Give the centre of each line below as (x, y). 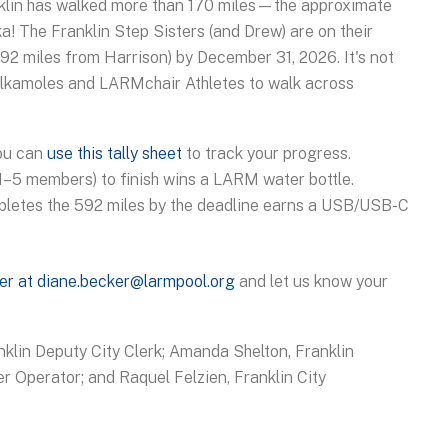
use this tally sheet (114, 153)
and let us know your (311, 281)
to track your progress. (266, 153)
